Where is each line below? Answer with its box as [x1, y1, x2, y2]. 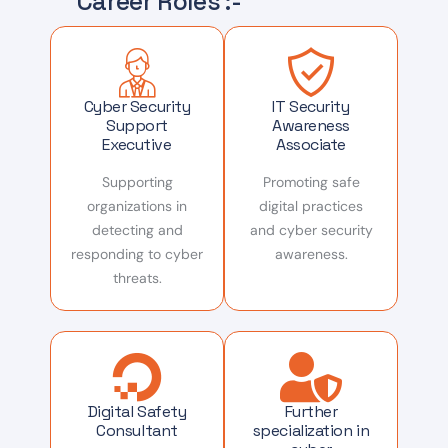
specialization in [252, 420, 370, 441]
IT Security [272, 96, 350, 117]
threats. [112, 269, 162, 287]
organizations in [87, 197, 187, 215]
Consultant [96, 420, 178, 441]
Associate [275, 134, 347, 155]
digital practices [259, 197, 363, 215]
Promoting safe [262, 173, 360, 191]
